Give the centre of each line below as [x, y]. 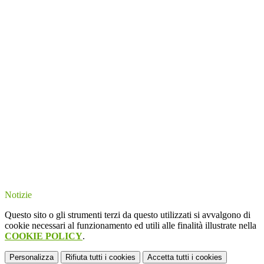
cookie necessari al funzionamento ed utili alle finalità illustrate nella [131, 226]
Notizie [18, 195]
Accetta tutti [168, 258]
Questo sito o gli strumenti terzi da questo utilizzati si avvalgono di [128, 215]
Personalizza [32, 258]
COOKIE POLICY [44, 236]
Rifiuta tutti [84, 258]
